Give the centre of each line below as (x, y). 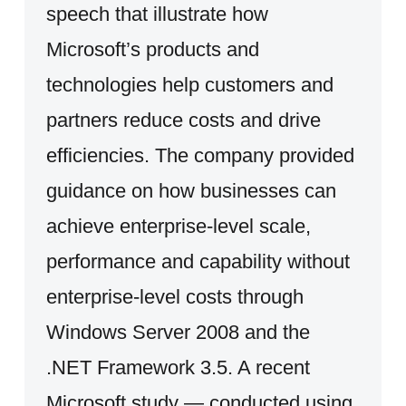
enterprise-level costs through (174, 296)
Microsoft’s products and (152, 49)
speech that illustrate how (157, 14)
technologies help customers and (189, 84)
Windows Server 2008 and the (178, 332)
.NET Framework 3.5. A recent (178, 367)
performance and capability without (198, 261)
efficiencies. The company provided (200, 155)
